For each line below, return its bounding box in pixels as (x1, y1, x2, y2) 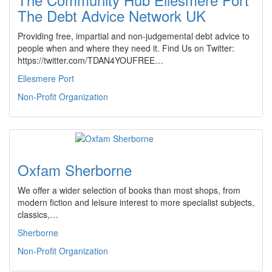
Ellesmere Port (18, 72, 74, 84)
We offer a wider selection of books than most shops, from (18, 184, 240, 196)
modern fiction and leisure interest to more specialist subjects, (18, 196, 254, 208)
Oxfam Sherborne (18, 159, 132, 180)
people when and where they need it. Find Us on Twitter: (18, 42, 234, 54)
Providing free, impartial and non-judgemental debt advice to (18, 30, 250, 42)
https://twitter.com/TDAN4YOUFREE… (18, 54, 163, 66)
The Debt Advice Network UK (18, 5, 206, 26)
